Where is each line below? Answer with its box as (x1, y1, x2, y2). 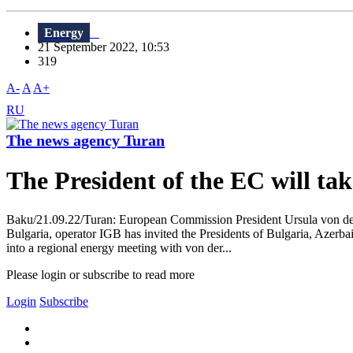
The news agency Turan (6, 132, 165, 150)
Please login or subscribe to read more (6, 267, 195, 281)
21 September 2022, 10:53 (38, 40, 179, 54)
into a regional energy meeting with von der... (6, 240, 232, 255)
